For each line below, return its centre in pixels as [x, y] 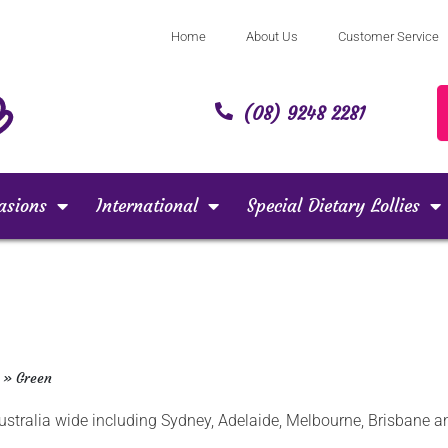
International [147, 205]
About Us [271, 36]
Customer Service [388, 36]
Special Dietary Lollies [333, 205]
